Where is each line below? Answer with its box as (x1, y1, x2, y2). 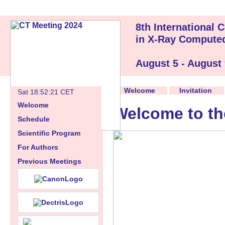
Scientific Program (18, 129, 80, 137)
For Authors (18, 143, 58, 151)
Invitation (179, 86, 212, 94)
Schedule (18, 115, 50, 123)
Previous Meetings (18, 157, 81, 165)
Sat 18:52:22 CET (18, 88, 74, 96)
